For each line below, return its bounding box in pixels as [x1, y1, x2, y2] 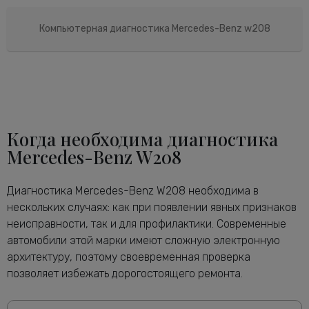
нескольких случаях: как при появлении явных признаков [7, 200, 297, 214]
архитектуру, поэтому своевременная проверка [7, 250, 250, 263]
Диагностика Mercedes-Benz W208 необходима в [7, 183, 259, 197]
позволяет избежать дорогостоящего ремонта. [7, 266, 243, 280]
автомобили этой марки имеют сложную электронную [7, 233, 280, 247]
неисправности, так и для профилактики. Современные [7, 217, 286, 230]
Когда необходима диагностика [7, 126, 278, 151]
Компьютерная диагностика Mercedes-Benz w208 [39, 22, 270, 34]
